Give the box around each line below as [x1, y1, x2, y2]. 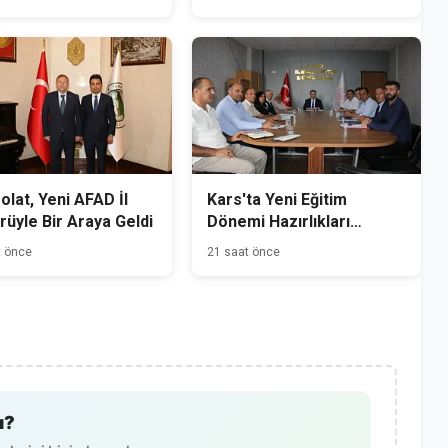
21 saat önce [207, 245, 281, 260]
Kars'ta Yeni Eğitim [207, 190, 348, 210]
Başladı [207, 234, 261, 254]
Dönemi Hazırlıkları [207, 212, 351, 232]
